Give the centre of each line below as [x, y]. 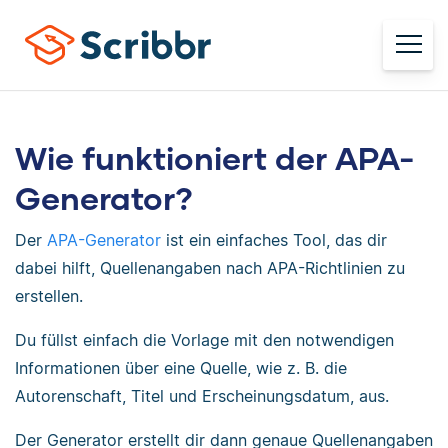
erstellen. [49, 296]
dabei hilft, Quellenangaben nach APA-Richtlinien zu [210, 268]
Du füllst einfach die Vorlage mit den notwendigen [204, 340]
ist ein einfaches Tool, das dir [274, 240]
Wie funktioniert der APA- [215, 157]
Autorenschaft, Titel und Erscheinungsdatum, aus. [202, 396]
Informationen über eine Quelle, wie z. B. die [181, 368]
